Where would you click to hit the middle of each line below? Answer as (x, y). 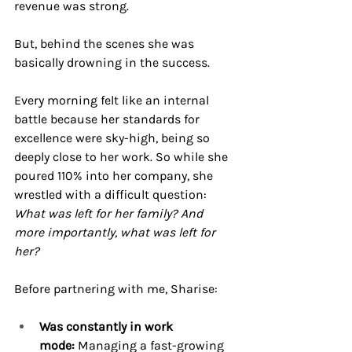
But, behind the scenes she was (106, 44)
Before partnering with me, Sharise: (116, 289)
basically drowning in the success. (114, 63)
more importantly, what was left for (116, 233)
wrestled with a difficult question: (112, 195)
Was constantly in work (108, 327)
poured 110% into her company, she (115, 176)
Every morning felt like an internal (113, 101)
